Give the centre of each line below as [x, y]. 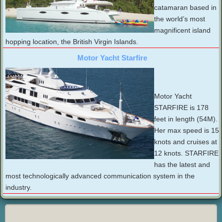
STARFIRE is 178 [181, 108]
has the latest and [182, 165]
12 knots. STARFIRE [186, 153]
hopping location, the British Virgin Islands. [72, 42]
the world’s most [180, 19]
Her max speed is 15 [187, 131]
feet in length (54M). [186, 119]
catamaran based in [185, 8]
